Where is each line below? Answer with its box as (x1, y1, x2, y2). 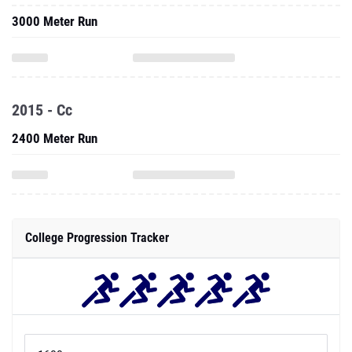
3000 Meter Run (12, 13, 97, 29)
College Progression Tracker (25, 230, 169, 245)
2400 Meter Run (12, 130, 97, 146)
